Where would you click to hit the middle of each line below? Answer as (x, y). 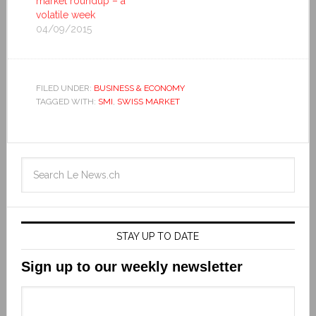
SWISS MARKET (148, 102)
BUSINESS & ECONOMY (139, 89)
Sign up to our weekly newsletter (132, 267)
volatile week (65, 15)
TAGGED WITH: (67, 102)
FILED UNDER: (65, 89)
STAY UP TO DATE (158, 237)
